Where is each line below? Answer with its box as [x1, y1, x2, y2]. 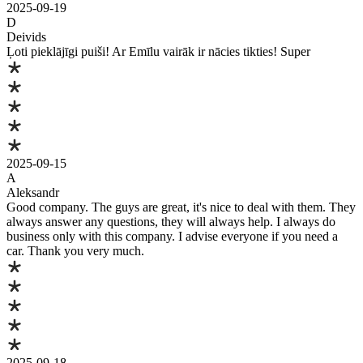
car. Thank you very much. [6, 243, 144, 258]
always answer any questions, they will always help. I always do [6, 214, 335, 228]
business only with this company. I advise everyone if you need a [6, 228, 338, 243]
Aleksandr [6, 185, 59, 199]
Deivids [6, 29, 46, 44]
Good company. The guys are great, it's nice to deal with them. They [6, 199, 356, 214]
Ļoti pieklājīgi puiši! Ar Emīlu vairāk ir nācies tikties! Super [6, 44, 310, 58]
